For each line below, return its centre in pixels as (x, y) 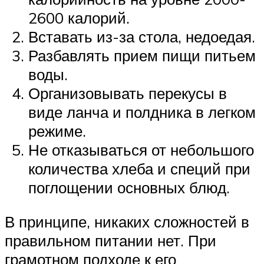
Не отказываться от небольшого (141, 149)
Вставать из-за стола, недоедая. (142, 36)
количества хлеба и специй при (139, 168)
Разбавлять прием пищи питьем (142, 55)
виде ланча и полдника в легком (142, 112)
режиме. (57, 131)
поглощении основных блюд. (129, 187)
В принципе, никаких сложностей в (127, 221)
